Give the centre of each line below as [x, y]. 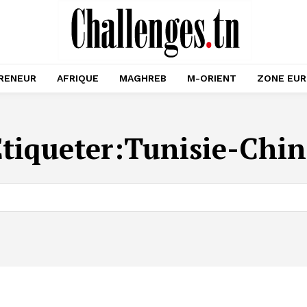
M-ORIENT [212, 78]
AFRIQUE [78, 78]
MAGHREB [143, 78]
